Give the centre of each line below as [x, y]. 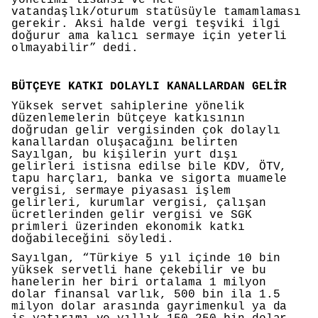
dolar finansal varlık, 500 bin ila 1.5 [146, 295]
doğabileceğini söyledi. [93, 239]
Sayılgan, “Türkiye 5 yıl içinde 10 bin [146, 259]
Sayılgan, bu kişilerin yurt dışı [125, 154]
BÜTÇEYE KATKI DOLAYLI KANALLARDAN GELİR [149, 87]
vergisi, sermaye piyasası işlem [121, 191]
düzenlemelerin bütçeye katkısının [128, 118]
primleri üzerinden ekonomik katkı [128, 227]
